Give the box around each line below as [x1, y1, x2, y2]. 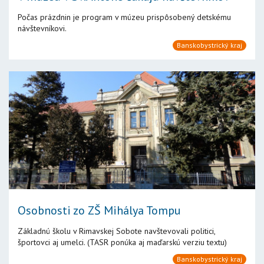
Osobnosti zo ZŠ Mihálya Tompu [18, 203, 181, 218]
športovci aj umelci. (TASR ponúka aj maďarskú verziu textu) [18, 237, 227, 247]
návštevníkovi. [18, 23, 67, 34]
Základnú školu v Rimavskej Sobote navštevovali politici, [18, 226, 215, 236]
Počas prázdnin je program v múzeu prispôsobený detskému [18, 12, 231, 22]
